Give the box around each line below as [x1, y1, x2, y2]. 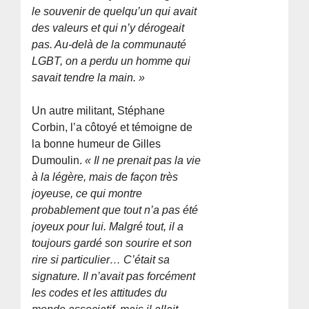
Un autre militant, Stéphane [32, 105, 166, 117]
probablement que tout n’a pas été [32, 204, 199, 217]
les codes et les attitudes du [32, 287, 168, 299]
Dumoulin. [32, 154, 86, 167]
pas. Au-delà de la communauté [32, 39, 187, 51]
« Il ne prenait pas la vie [85, 154, 201, 167]
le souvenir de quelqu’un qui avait [32, 6, 197, 18]
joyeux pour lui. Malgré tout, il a [32, 221, 184, 233]
